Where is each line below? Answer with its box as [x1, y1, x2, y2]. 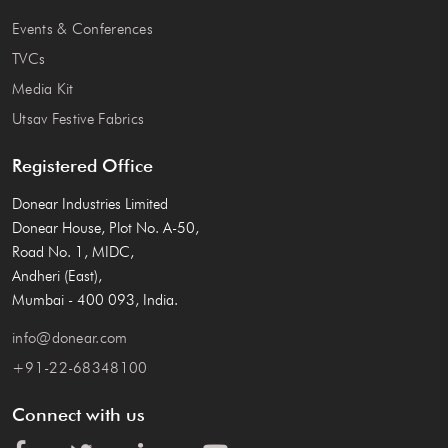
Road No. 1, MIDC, [12, 243, 134, 262]
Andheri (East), [12, 267, 102, 286]
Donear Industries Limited [12, 195, 168, 214]
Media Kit [12, 80, 74, 99]
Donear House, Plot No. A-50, [12, 219, 199, 238]
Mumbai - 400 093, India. [12, 291, 178, 310]
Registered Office [12, 155, 153, 177]
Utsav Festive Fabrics [12, 110, 145, 129]
